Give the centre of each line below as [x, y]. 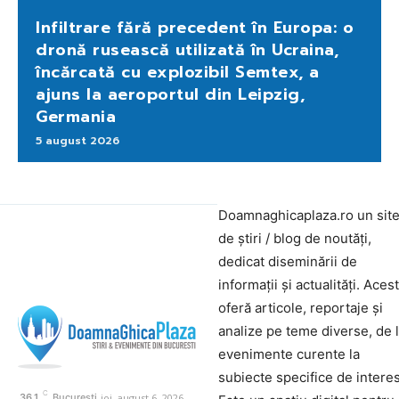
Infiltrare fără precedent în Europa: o [195, 28]
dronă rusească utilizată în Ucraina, [187, 50]
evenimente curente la [289, 354]
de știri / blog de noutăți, [295, 239]
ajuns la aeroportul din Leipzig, [170, 95]
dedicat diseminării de [288, 262]
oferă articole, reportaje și [301, 308]
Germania [76, 117]
